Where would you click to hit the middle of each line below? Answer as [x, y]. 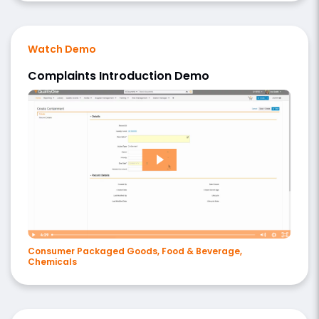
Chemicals [52, 261]
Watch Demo [62, 49]
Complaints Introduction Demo [119, 76]
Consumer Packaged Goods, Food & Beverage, [135, 251]
